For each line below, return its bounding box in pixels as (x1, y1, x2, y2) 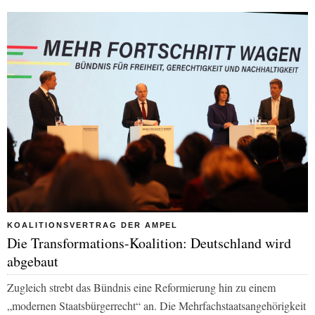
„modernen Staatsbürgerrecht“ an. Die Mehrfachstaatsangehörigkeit (7, 297, 306, 313)
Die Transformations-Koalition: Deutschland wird (7, 233, 291, 252)
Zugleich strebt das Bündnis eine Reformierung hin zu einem (7, 279, 276, 295)
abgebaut (7, 251, 58, 271)
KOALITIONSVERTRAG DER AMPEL (7, 220, 179, 229)
